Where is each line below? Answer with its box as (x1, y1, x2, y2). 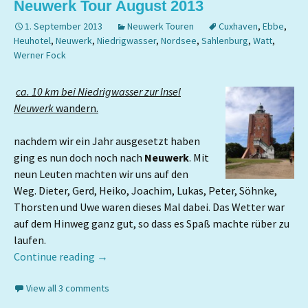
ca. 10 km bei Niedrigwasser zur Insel (16, 85, 181, 98)
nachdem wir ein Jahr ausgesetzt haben (14, 134, 200, 148)
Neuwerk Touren (127, 20, 194, 32)
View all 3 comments (26, 282, 109, 294)
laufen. (14, 233, 46, 247)
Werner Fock (14, 49, 66, 61)
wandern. (54, 101, 98, 115)
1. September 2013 (25, 20, 102, 32)
